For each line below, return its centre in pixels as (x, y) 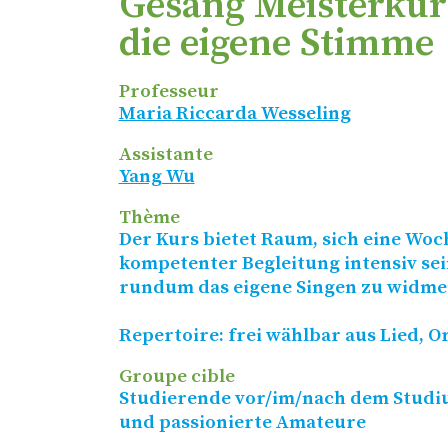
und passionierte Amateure (242, 423)
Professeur (168, 92)
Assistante (165, 155)
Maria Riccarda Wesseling (234, 114)
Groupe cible (176, 377)
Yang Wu (156, 177)
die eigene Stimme (276, 44)
